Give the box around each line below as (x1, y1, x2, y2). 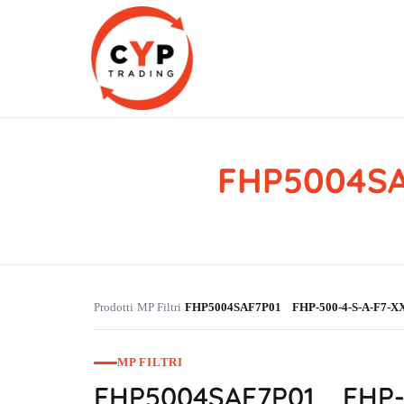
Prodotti (94, 301, 133, 314)
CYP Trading (105, 161, 126, 186)
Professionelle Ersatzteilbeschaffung (97, 164, 110, 178)
